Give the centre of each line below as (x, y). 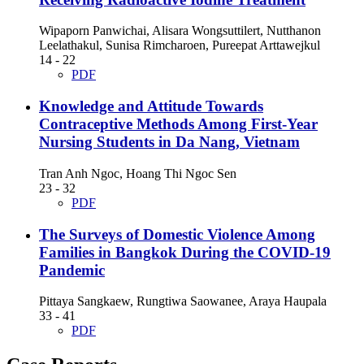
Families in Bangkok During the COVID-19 (185, 252)
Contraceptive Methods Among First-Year (178, 124)
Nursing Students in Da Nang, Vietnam (169, 142)
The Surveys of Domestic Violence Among (177, 234)
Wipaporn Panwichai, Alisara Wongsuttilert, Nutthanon (180, 31)
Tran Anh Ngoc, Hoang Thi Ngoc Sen (138, 173)
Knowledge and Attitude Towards (151, 106)
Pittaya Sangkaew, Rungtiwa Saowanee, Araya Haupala (183, 301)
